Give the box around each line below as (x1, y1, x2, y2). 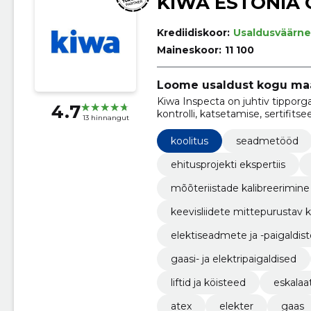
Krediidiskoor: (156, 26, 230, 39)
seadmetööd (235, 135, 299, 148)
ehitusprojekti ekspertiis (170, 158, 285, 171)
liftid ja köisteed (170, 276, 246, 289)
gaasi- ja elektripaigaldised (170, 253, 296, 266)
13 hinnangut (82, 112, 129, 122)
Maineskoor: (156, 43, 221, 56)
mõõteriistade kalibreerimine (170, 182, 310, 195)
